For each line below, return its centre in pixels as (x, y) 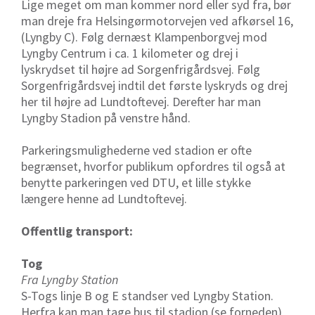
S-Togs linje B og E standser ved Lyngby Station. (147, 296)
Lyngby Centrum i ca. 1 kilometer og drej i (130, 53)
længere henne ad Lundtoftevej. (104, 199)
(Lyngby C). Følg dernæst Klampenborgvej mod (144, 37)
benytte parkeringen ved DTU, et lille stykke (136, 183)
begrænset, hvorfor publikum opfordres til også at (153, 167)
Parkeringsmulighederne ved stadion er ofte (136, 150)
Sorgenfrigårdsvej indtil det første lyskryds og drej (154, 86)
